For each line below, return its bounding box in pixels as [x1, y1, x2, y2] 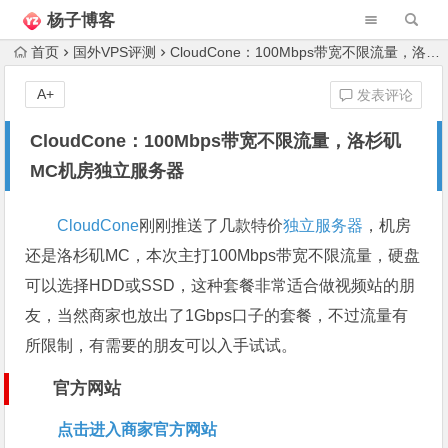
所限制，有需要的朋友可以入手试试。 [25, 337, 298, 354]
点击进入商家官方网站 [57, 421, 218, 438]
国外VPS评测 [73, 44, 157, 60]
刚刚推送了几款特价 [139, 217, 284, 234]
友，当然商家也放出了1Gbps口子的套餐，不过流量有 [25, 307, 409, 324]
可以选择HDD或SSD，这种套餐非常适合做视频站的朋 [25, 277, 416, 294]
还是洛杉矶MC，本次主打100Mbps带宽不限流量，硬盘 [25, 247, 421, 264]
